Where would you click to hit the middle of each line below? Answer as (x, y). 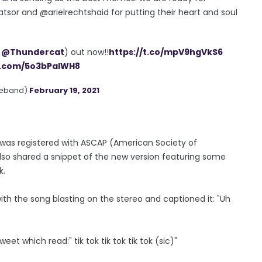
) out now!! (86, 52)
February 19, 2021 (65, 90)
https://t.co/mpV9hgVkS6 (166, 52)
